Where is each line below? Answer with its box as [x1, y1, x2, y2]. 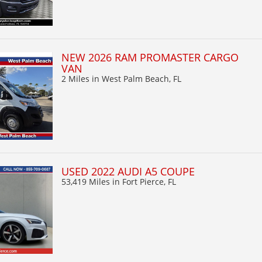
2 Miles [61, 73, 92, 84]
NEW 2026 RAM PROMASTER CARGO [61, 50, 239, 64]
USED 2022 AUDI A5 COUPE [61, 164, 195, 178]
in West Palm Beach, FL [92, 73, 181, 84]
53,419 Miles [61, 175, 112, 187]
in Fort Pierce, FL [112, 175, 176, 187]
